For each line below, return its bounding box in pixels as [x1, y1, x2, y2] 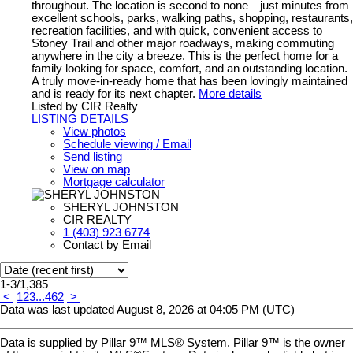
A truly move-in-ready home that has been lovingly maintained [32, 74, 347, 87]
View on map [63, 162, 130, 176]
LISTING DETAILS [32, 112, 128, 125]
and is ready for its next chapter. [32, 87, 195, 100]
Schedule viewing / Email [63, 137, 191, 150]
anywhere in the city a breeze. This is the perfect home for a [32, 49, 338, 62]
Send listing [63, 150, 122, 163]
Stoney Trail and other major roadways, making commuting [32, 36, 334, 50]
